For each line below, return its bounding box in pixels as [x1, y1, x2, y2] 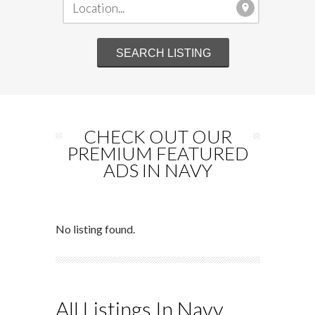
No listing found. [56, 222, 135, 236]
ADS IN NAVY [103, 159, 212, 181]
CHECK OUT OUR [84, 125, 232, 148]
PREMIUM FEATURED [67, 142, 249, 165]
